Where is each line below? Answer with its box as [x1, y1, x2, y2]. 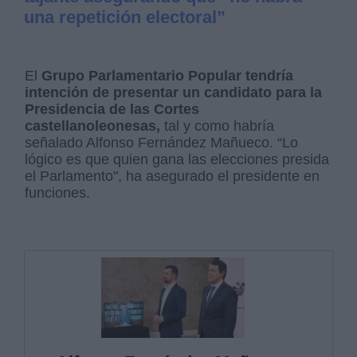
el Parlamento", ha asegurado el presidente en [25, 167, 320, 184]
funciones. [25, 184, 91, 201]
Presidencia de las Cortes [25, 100, 200, 117]
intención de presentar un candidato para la [25, 84, 323, 100]
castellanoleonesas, [25, 117, 161, 134]
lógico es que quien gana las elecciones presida [25, 151, 330, 167]
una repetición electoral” [24, 6, 226, 27]
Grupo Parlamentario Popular [41, 67, 242, 84]
